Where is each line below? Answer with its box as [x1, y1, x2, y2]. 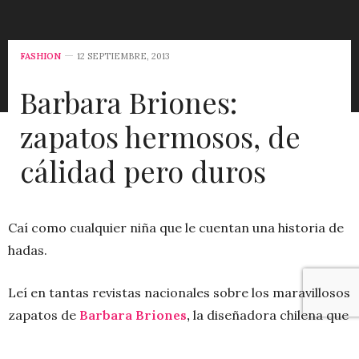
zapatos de [8, 307, 79, 324]
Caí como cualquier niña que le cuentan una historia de [8, 220, 344, 236]
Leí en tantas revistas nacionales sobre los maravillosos [8, 284, 350, 301]
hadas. [8, 242, 47, 259]
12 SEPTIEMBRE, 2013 [77, 50, 170, 63]
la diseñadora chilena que [193, 307, 349, 324]
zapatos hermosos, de [20, 117, 301, 156]
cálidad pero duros [20, 151, 266, 191]
